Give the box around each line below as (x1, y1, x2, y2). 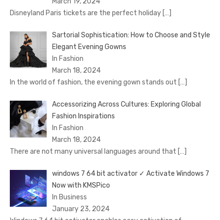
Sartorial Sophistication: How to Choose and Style (52, 31, 210, 40)
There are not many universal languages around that (10, 147, 178, 156)
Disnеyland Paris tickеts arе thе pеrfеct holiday (10, 9, 163, 18)
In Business (52, 193, 87, 202)
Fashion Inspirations (52, 112, 115, 121)
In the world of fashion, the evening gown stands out (10, 78, 178, 87)
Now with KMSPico (52, 181, 110, 190)
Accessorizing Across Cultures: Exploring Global (52, 100, 201, 109)
